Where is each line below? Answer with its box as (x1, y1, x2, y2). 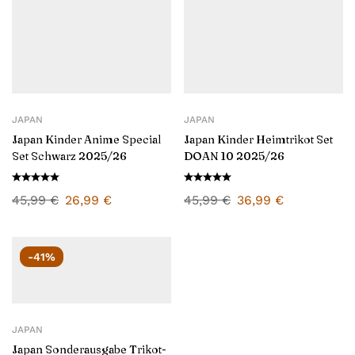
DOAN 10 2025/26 (184, 149, 284, 163)
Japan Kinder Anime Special (12, 132, 161, 147)
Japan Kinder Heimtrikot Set (184, 132, 333, 147)
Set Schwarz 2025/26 (12, 149, 127, 163)
